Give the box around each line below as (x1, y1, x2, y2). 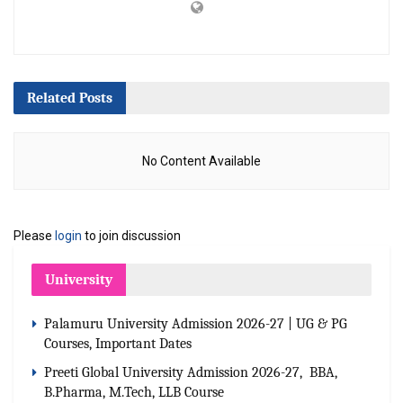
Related (27, 89, 76, 106)
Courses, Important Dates (44, 335, 192, 352)
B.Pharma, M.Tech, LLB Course (44, 383, 228, 400)
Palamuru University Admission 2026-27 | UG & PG (44, 315, 347, 332)
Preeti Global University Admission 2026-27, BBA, (44, 363, 337, 381)
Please (13, 228, 55, 243)
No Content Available (142, 153, 261, 168)
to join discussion (82, 228, 181, 243)
